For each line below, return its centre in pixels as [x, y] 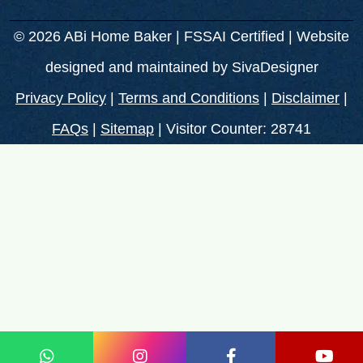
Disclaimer [305, 98]
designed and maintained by [138, 67]
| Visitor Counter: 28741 [233, 128]
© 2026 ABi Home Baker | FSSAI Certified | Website [181, 36]
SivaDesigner [275, 67]
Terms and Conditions [189, 98]
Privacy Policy [61, 98]
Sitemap [127, 128]
